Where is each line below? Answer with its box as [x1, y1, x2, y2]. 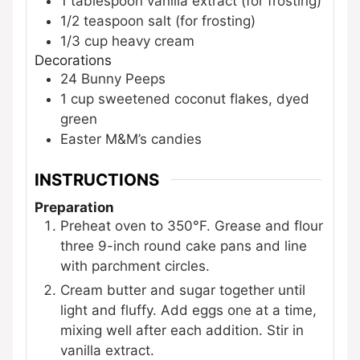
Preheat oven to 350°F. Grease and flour [60, 217, 323, 234]
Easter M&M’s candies [60, 131, 202, 148]
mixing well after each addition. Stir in [60, 321, 304, 338]
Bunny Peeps [81, 71, 166, 88]
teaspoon [84, 13, 144, 30]
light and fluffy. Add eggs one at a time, [60, 301, 317, 318]
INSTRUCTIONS [35, 169, 159, 190]
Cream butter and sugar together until [60, 281, 305, 298]
